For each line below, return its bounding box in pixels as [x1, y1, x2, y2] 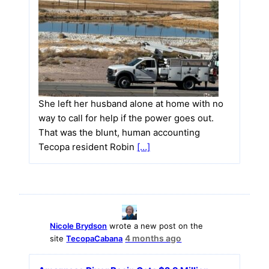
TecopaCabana [66, 233, 123, 243]
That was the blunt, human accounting [38, 126, 201, 138]
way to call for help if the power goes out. [38, 112, 214, 124]
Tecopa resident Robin [38, 141, 138, 153]
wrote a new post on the [107, 220, 204, 231]
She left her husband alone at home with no [38, 97, 224, 109]
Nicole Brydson [50, 220, 107, 231]
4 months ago [125, 232, 182, 243]
